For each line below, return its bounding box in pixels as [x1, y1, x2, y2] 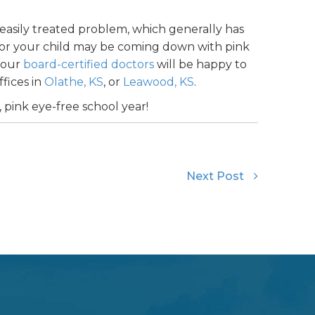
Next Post [186, 169, 245, 183]
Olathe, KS [44, 75, 103, 89]
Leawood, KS [122, 75, 194, 89]
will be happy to [153, 57, 247, 71]
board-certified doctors [22, 57, 154, 71]
